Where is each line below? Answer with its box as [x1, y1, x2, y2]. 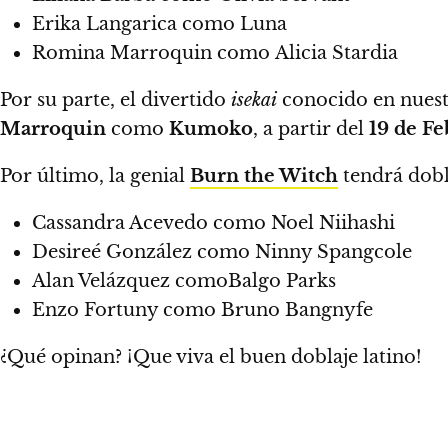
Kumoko [169, 118, 253, 140]
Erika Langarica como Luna [32, 13, 287, 35]
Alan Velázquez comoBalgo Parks [32, 270, 336, 292]
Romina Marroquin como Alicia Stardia [32, 42, 398, 64]
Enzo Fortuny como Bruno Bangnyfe [32, 299, 373, 321]
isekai [231, 89, 277, 111]
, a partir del [253, 118, 369, 140]
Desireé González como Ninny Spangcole [32, 241, 412, 263]
